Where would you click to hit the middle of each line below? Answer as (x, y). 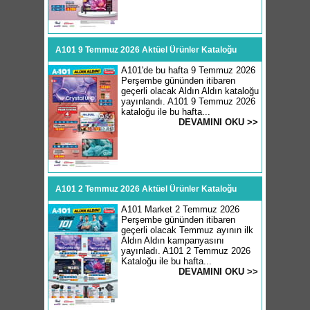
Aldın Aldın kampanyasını (173, 240)
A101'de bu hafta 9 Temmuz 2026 (188, 70)
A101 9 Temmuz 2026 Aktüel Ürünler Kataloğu (146, 50)
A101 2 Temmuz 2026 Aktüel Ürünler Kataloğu (146, 189)
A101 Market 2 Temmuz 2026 (180, 209)
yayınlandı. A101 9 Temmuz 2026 (188, 101)
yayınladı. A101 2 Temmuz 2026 (186, 251)
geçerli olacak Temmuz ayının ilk (187, 230)
